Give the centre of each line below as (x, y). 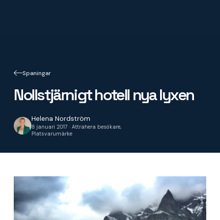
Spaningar (37, 73)
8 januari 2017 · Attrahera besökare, (76, 126)
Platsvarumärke (52, 133)
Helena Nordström (61, 118)
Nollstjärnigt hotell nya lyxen (104, 95)
